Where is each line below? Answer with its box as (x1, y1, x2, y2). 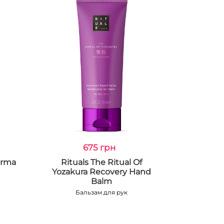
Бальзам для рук (75, 188, 128, 196)
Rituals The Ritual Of (61, 157, 142, 167)
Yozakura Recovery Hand (52, 167, 151, 176)
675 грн (82, 142, 115, 152)
